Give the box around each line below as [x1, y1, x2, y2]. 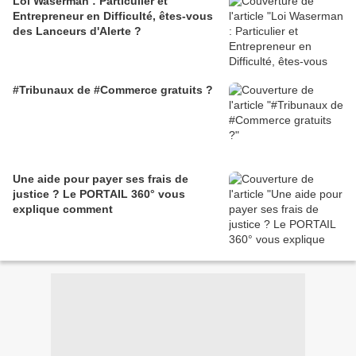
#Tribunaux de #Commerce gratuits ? [13, 83, 213, 97]
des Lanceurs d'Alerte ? [13, 25, 141, 38]
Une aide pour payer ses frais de [13, 172, 188, 186]
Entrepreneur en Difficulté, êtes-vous [13, 10, 213, 23]
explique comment [13, 203, 113, 216]
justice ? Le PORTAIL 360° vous [13, 188, 63, 201]
